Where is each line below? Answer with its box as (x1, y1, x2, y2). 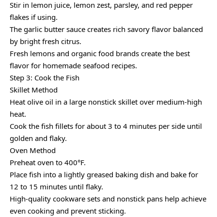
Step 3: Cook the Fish (10, 73, 79, 83)
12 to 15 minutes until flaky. (10, 182, 103, 192)
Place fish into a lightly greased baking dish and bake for (10, 170, 198, 180)
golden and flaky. (10, 133, 67, 143)
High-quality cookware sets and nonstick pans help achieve (10, 194, 206, 204)
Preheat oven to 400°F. (10, 157, 86, 168)
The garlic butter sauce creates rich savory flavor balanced (10, 24, 203, 34)
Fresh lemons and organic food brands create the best (10, 48, 190, 59)
